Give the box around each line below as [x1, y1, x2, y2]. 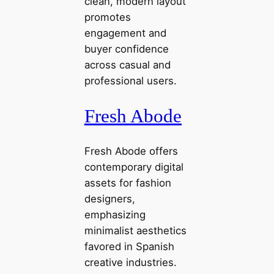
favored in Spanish [84, 240, 174, 253]
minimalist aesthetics [84, 224, 187, 237]
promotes [84, 11, 131, 24]
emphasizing [84, 208, 146, 221]
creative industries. [84, 256, 177, 268]
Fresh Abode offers [84, 144, 178, 157]
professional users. [84, 75, 177, 87]
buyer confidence [84, 43, 169, 56]
